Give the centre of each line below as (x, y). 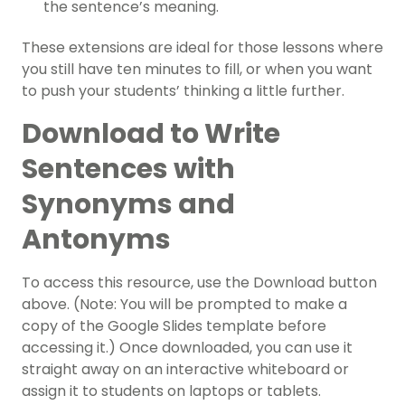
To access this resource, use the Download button (199, 283)
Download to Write (151, 134)
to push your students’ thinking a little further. (183, 91)
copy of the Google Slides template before (174, 326)
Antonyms (96, 240)
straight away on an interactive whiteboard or (185, 370)
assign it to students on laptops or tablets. (173, 391)
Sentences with (128, 170)
